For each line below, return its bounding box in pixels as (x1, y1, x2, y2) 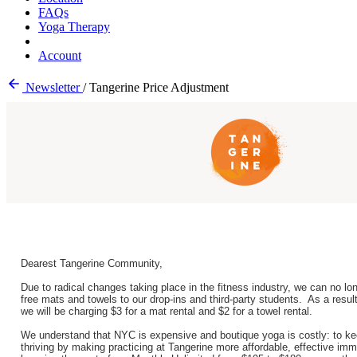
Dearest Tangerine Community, (21, 257, 163, 269)
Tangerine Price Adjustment (89, 80, 229, 94)
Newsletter (22, 80, 83, 94)
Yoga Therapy (38, 20, 110, 33)
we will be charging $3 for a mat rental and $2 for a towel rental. (21, 305, 312, 317)
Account (38, 49, 81, 62)
